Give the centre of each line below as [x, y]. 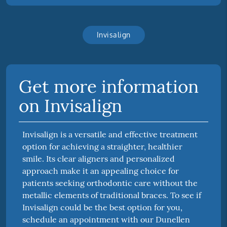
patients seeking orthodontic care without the [110, 183]
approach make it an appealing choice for [101, 171]
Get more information [108, 87]
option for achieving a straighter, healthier [103, 147]
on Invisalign [70, 106]
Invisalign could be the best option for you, [103, 207]
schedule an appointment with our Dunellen [106, 220]
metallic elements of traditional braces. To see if [112, 195]
